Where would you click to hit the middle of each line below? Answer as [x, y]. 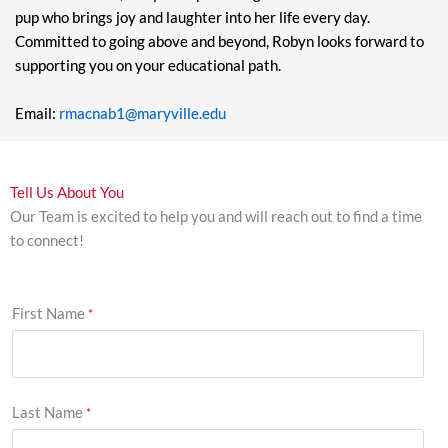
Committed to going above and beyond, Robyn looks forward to [219, 41]
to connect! [47, 241]
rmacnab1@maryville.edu [142, 113]
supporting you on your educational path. [148, 65]
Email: [37, 113]
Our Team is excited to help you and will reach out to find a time [216, 217]
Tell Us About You [67, 193]
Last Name [47, 412]
